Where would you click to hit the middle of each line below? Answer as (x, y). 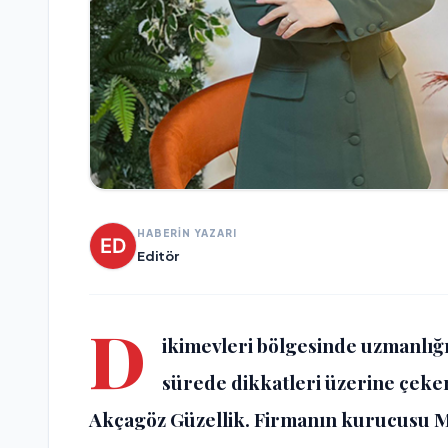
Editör (158, 255)
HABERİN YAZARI (187, 232)
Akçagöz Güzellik (167, 419)
